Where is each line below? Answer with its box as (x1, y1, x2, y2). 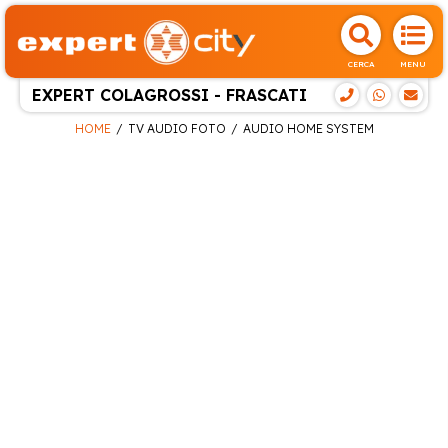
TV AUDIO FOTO (127, 120, 226, 136)
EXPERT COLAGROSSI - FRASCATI (32, 85, 307, 105)
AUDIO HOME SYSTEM (242, 120, 374, 136)
